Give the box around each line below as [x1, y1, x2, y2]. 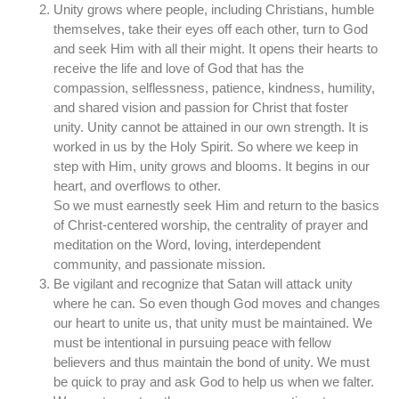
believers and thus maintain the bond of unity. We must [53, 354, 370, 370]
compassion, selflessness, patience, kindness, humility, [53, 79, 375, 95]
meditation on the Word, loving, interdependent [53, 236, 321, 252]
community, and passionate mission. [53, 256, 265, 272]
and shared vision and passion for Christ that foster [53, 99, 348, 115]
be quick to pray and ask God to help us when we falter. [53, 373, 374, 389]
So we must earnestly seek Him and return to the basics [53, 197, 379, 213]
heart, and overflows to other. [53, 177, 221, 193]
